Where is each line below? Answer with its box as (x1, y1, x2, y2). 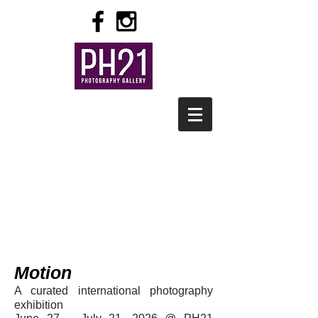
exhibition (14, 299, 63, 311)
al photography (131, 285, 214, 297)
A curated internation (14, 285, 131, 297)
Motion (14, 263, 72, 283)
